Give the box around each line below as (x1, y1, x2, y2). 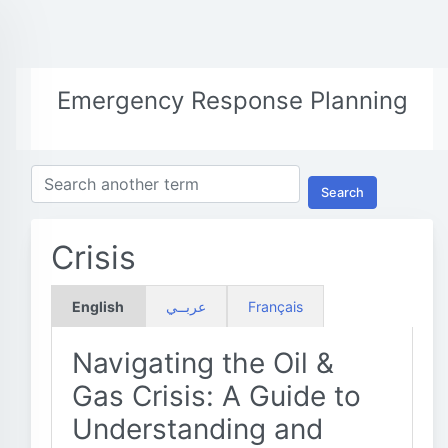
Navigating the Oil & (72, 346, 334, 380)
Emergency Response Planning (56, 86, 408, 115)
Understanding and (72, 412, 323, 446)
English (72, 298, 124, 315)
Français (248, 298, 303, 315)
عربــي (166, 298, 206, 315)
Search (321, 184, 364, 200)
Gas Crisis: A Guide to (72, 379, 361, 413)
